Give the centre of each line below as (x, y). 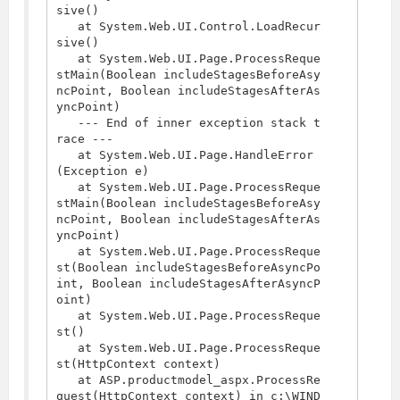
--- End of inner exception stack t (67, 123)
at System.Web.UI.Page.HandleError (67, 155)
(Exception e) (102, 171)
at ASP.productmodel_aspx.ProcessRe (67, 380)
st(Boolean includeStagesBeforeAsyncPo (188, 268)
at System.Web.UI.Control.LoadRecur (67, 27)
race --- (84, 139)
